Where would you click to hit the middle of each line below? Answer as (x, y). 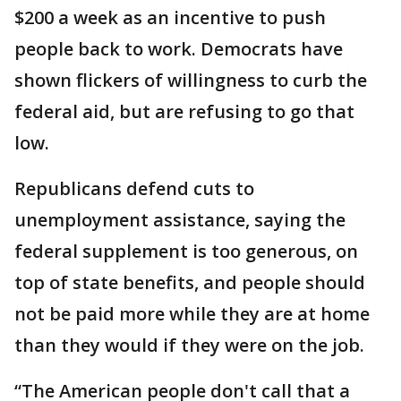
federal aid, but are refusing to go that (184, 111)
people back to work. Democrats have (179, 49)
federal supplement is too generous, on (186, 251)
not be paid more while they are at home (192, 314)
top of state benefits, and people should (190, 282)
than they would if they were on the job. (189, 345)
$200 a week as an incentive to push (170, 17)
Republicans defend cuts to (134, 188)
